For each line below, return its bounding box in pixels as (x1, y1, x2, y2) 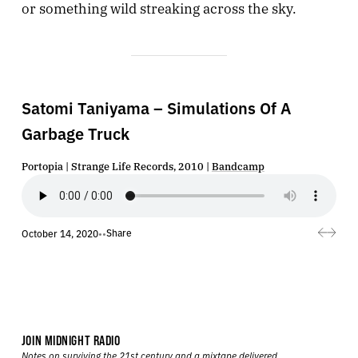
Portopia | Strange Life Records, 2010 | (21, 157, 212, 173)
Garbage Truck (21, 121, 129, 144)
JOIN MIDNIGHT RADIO (21, 332, 121, 348)
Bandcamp (211, 157, 265, 173)
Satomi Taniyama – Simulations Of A (21, 95, 291, 118)
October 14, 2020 (21, 225, 98, 240)
